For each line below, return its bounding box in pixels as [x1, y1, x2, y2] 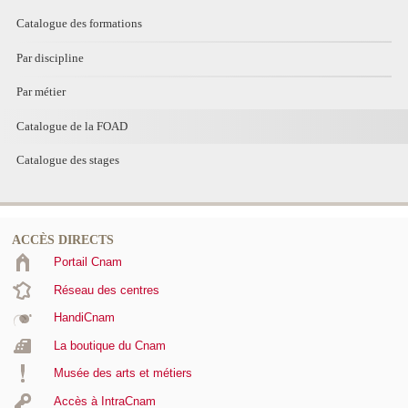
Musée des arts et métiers [53, 366, 192, 381]
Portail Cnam [53, 255, 122, 270]
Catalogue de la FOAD [15, 118, 127, 133]
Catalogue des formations [15, 16, 142, 31]
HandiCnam [53, 311, 115, 325]
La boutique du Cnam [53, 338, 166, 352]
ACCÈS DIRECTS [12, 233, 114, 248]
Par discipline [15, 50, 84, 65]
